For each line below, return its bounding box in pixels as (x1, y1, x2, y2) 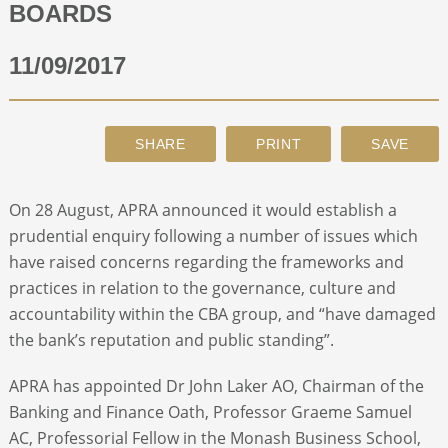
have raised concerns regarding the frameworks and (8, 250, 404, 273)
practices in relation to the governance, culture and (8, 276, 396, 299)
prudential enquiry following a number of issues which (8, 224, 418, 247)
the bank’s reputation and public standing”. (8, 328, 334, 351)
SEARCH (20, 165, 78, 181)
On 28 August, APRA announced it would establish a (8, 198, 397, 221)
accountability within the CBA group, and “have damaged (8, 302, 436, 325)
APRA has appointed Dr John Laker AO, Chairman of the (8, 374, 424, 397)
